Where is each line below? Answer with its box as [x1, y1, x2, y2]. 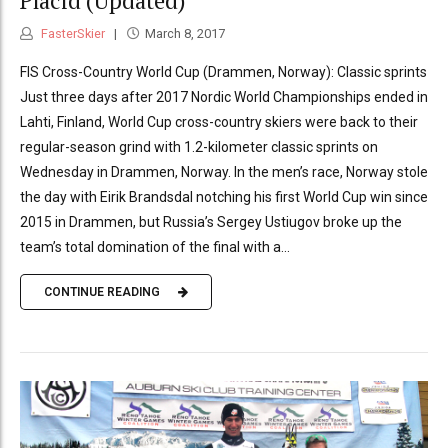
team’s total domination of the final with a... [20, 238, 290, 255]
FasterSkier [38, 25, 105, 41]
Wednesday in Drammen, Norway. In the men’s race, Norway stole [20, 163, 428, 180]
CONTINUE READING [44, 285, 160, 300]
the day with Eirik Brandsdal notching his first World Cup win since [20, 188, 428, 205]
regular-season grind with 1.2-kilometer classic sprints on [20, 138, 378, 155]
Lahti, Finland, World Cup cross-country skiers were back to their [20, 113, 418, 130]
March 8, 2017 [144, 25, 225, 41]
